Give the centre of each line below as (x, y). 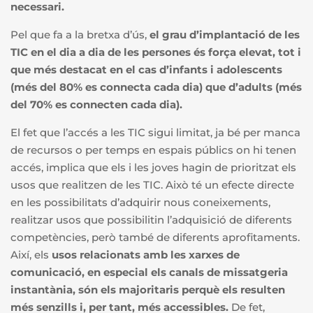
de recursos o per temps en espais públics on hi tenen (153, 150)
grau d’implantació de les (231, 35)
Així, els (31, 255)
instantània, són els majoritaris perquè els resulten (148, 290)
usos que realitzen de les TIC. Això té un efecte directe (152, 185)
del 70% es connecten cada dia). (96, 105)
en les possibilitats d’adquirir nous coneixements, (140, 203)
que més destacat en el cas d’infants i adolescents (146, 70)
